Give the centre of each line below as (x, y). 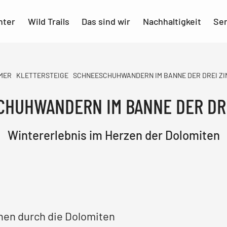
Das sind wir (106, 21)
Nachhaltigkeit (172, 21)
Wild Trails (48, 21)
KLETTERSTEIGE (42, 75)
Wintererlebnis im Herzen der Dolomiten (113, 135)
